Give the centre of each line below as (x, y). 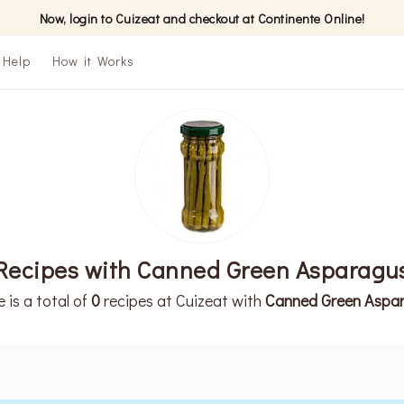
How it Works (93, 61)
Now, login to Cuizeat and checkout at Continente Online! (202, 18)
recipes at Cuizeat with (182, 300)
